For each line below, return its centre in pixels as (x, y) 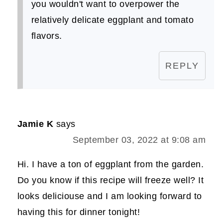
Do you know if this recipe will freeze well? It (111, 180)
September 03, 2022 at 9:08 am (139, 140)
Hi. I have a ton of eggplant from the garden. (111, 165)
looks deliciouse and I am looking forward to (110, 196)
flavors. (47, 36)
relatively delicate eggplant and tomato (112, 20)
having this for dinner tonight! (79, 212)
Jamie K (35, 124)
